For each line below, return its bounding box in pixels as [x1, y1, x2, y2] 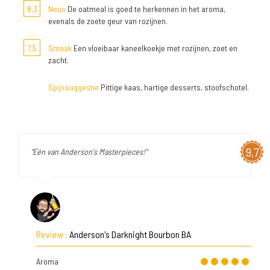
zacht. [48, 55, 69, 65]
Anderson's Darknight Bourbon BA [69, 228, 191, 240]
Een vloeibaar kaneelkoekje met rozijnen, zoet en [72, 43, 237, 53]
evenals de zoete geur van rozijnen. [48, 16, 168, 26]
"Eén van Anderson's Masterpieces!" [31, 146, 147, 157]
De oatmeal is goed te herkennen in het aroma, [66, 4, 225, 14]
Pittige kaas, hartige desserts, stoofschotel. [99, 82, 249, 92]
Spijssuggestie [48, 82, 99, 92]
